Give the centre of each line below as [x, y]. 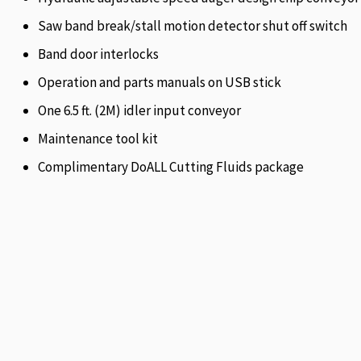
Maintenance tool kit [98, 138]
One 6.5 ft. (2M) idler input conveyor [139, 110]
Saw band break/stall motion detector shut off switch [193, 25]
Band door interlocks [98, 54]
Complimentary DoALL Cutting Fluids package [171, 166]
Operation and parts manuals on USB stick [160, 82]
